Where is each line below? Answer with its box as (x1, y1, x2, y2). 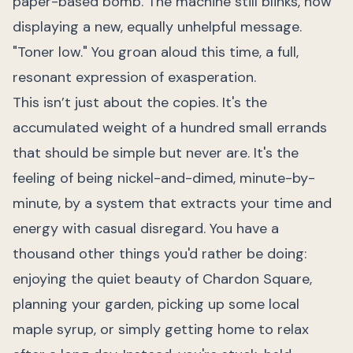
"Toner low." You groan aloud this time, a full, (13, 43, 299, 61)
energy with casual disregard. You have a (13, 219, 279, 238)
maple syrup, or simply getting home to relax (13, 320, 309, 339)
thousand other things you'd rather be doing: (13, 244, 307, 263)
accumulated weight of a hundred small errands (13, 118, 327, 137)
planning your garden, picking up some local (13, 295, 299, 314)
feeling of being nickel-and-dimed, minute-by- (13, 169, 315, 188)
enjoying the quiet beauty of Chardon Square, (13, 269, 312, 288)
